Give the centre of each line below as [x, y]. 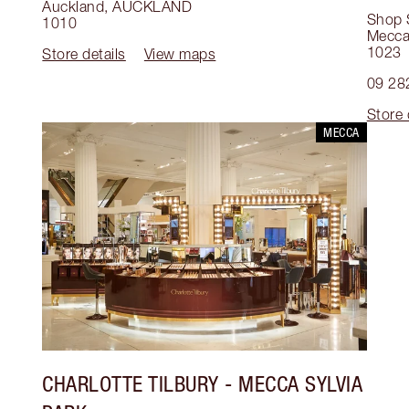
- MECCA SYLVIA [291, 384]
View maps [180, 54]
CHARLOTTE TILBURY [131, 384]
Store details [84, 54]
